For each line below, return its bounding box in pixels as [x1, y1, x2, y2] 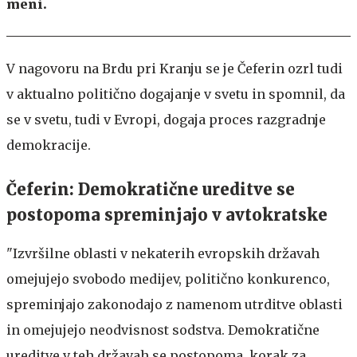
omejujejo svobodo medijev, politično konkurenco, [6, 270, 330, 287]
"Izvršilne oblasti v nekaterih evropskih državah [6, 245, 320, 261]
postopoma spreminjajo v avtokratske [6, 204, 331, 225]
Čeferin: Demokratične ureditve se [6, 178, 295, 199]
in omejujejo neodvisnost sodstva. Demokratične [6, 321, 320, 338]
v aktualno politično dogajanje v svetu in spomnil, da [6, 85, 345, 102]
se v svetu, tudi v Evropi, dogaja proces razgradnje [6, 111, 326, 127]
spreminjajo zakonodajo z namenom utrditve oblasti [6, 296, 343, 312]
